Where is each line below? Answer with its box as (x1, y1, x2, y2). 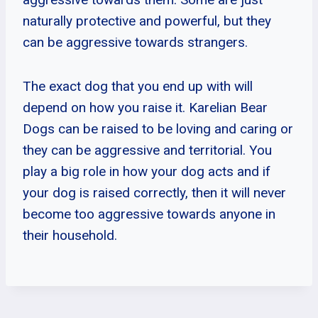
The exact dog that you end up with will (23, 77, 253, 94)
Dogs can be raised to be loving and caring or (23, 120, 293, 137)
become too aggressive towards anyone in (23, 205, 275, 222)
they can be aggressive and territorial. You (23, 141, 272, 158)
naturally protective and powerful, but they (23, 12, 271, 29)
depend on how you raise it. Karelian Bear (23, 99, 268, 116)
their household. (23, 226, 117, 243)
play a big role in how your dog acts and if (23, 163, 270, 180)
